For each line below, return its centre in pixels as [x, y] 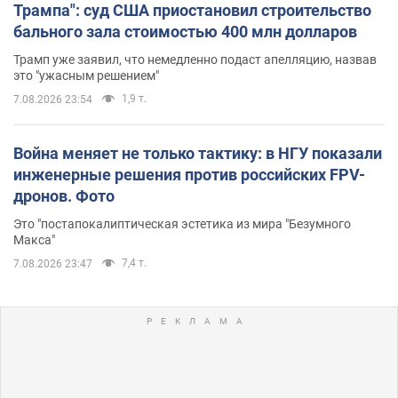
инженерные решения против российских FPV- [189, 174]
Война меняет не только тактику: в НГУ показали [198, 153]
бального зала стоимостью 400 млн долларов [185, 31]
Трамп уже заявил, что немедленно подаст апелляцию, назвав [195, 59]
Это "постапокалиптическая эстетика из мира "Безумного [182, 223]
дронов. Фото [64, 195]
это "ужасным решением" [86, 75]
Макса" [34, 239]
